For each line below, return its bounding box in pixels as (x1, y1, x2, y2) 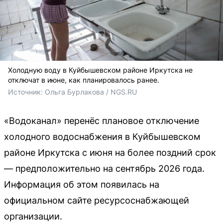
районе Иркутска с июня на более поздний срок (4, 147, 216, 158)
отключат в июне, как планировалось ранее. (8, 75, 159, 84)
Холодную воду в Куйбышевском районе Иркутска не (8, 65, 193, 74)
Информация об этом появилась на (4, 179, 159, 190)
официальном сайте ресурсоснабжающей (4, 195, 189, 206)
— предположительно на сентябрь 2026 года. (4, 163, 205, 174)
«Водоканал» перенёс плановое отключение (4, 115, 199, 126)
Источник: (8, 87, 45, 96)
